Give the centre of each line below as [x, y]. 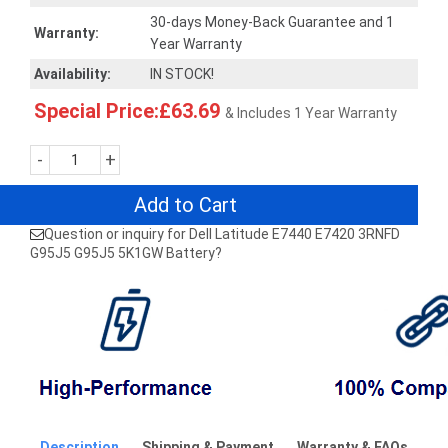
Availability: [72, 74]
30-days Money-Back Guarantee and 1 [272, 22]
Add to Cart [185, 205]
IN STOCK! [182, 74]
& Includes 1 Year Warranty [311, 113]
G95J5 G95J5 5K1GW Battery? [126, 253]
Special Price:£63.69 [127, 111]
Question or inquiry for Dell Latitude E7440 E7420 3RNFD [222, 234]
